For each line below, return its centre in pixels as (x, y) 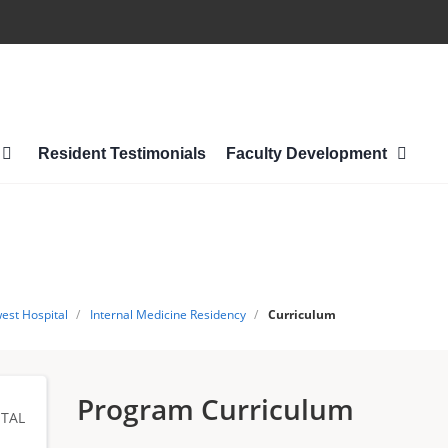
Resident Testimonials (121, 153)
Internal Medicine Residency (167, 314)
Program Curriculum (216, 409)
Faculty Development (308, 153)
